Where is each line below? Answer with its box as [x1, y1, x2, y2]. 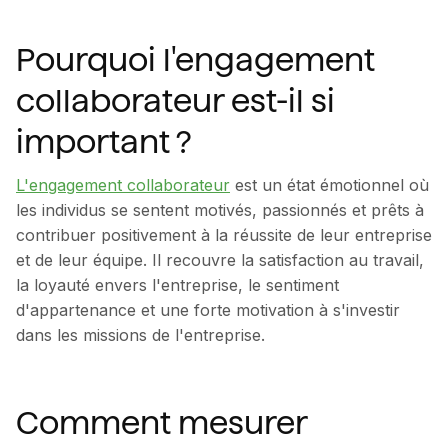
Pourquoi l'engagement [16, 41, 375, 80]
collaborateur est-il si [16, 82, 335, 121]
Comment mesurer [16, 404, 307, 443]
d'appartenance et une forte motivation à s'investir [16, 300, 400, 321]
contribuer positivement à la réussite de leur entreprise [16, 225, 432, 246]
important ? [16, 123, 191, 162]
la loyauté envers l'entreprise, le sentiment [16, 275, 339, 296]
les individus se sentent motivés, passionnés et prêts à [16, 200, 424, 221]
